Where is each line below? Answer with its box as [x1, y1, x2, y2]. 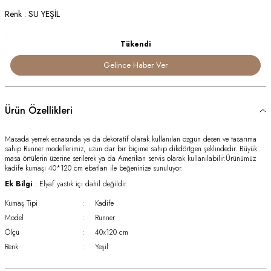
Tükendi [120, 38, 151, 50]
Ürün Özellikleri [5, 103, 73, 118]
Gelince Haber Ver [103, 59, 168, 71]
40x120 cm [95, 227, 129, 238]
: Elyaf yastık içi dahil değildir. [32, 178, 128, 190]
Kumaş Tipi [5, 198, 38, 209]
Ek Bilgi [5, 178, 32, 190]
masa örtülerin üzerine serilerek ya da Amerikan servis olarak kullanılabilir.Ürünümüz [5, 153, 256, 165]
